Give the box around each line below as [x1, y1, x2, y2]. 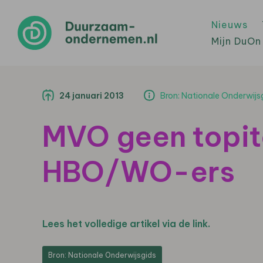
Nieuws [211, 19, 248, 31]
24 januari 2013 [59, 90, 124, 101]
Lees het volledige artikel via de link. [42, 218, 210, 230]
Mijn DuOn [211, 35, 261, 47]
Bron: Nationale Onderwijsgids [48, 251, 156, 259]
